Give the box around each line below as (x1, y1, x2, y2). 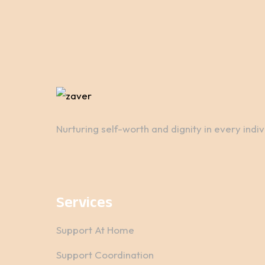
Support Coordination (56, 248, 154, 261)
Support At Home (56, 224, 134, 236)
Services (56, 192, 112, 217)
